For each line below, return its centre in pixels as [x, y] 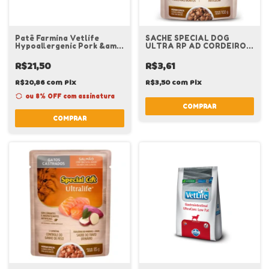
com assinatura [89, 96]
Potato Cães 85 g [49, 53]
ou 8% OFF [44, 96]
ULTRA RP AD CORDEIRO [195, 46]
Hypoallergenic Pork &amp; [69, 46]
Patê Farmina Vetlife [57, 38]
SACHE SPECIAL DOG [187, 38]
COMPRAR [69, 118]
